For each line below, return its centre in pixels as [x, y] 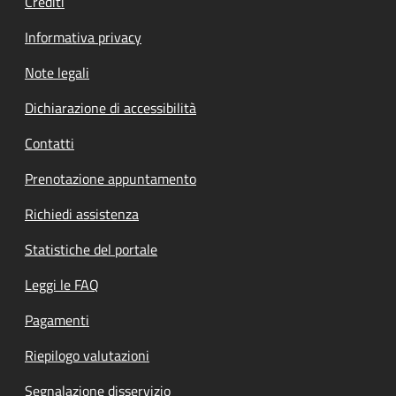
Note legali [57, 72]
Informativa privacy [83, 37]
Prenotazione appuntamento [110, 179]
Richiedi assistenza [82, 214]
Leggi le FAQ [62, 285]
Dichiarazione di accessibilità [110, 108]
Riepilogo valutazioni [87, 355]
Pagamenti [57, 320]
